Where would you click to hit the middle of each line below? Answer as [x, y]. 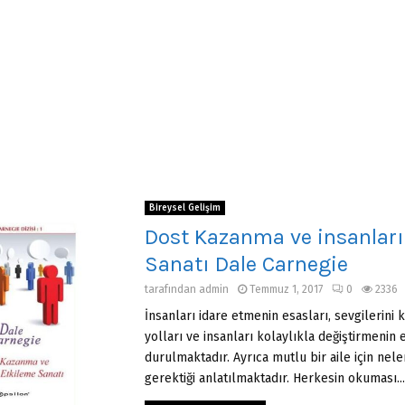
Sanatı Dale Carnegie [247, 264]
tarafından [172, 289]
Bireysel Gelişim [185, 208]
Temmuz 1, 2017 [287, 289]
